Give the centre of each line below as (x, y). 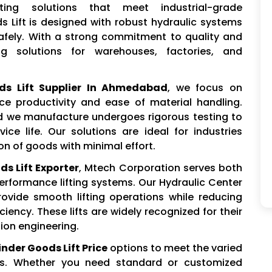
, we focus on (205, 88)
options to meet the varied (175, 248)
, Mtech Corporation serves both (161, 168)
